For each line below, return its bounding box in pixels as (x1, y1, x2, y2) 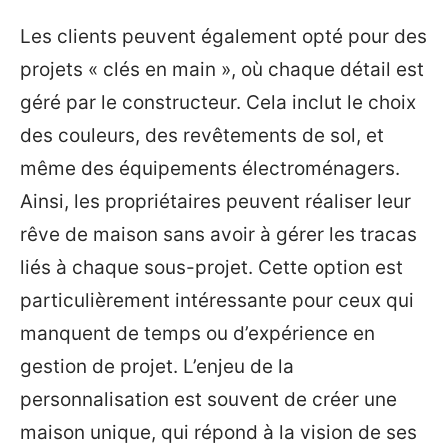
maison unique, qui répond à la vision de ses (20, 421, 417, 444)
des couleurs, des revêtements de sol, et (20, 124, 384, 147)
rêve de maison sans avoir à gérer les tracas (20, 223, 417, 246)
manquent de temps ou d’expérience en (20, 322, 375, 345)
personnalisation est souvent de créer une (20, 388, 397, 411)
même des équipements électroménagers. (20, 157, 400, 180)
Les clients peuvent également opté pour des (20, 25, 427, 48)
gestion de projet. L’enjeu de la (20, 355, 294, 378)
